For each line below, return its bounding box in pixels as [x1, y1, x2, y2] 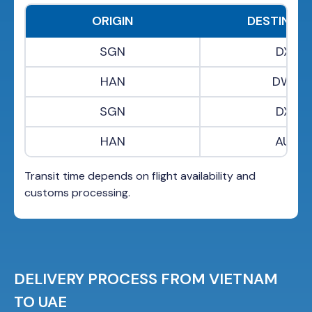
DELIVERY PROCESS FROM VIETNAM [14, 269, 278, 290]
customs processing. [24, 185, 130, 201]
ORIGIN [92, 13, 133, 30]
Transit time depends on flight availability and [24, 169, 256, 184]
